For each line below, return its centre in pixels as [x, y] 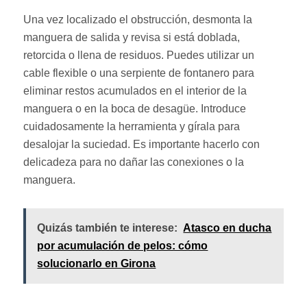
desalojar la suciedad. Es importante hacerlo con [142, 144]
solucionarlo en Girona [97, 263]
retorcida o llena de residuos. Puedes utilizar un [139, 55]
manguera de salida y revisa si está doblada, [132, 37]
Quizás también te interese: [108, 228]
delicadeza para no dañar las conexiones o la [134, 162]
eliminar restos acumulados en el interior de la [135, 90]
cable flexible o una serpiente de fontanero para [139, 73]
